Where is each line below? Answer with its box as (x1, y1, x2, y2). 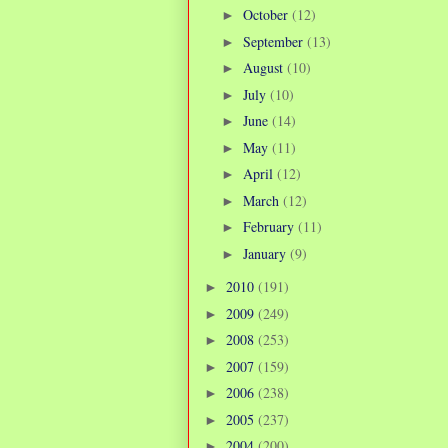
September (242, 31, 307, 51)
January (242, 243, 290, 263)
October (242, 5, 292, 25)
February (242, 217, 298, 237)
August (242, 58, 287, 78)
